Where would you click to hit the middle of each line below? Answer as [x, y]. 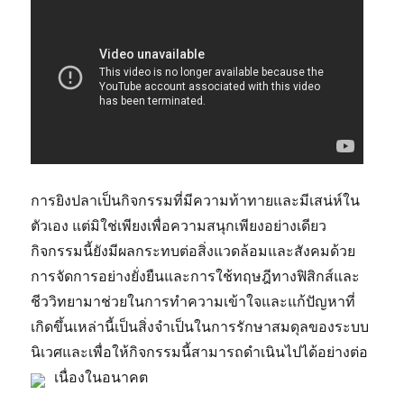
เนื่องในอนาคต [101, 377]
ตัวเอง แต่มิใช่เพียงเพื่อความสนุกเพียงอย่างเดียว [179, 226]
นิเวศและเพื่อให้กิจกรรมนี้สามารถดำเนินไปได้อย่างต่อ [200, 352]
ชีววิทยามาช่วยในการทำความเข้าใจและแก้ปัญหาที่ [193, 302]
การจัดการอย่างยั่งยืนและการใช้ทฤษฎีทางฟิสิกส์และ [196, 276]
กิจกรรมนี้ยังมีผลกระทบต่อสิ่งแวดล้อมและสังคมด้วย [193, 251]
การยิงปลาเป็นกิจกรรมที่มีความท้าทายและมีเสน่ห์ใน [196, 201]
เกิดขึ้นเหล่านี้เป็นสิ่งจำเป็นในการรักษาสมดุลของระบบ [200, 327]
